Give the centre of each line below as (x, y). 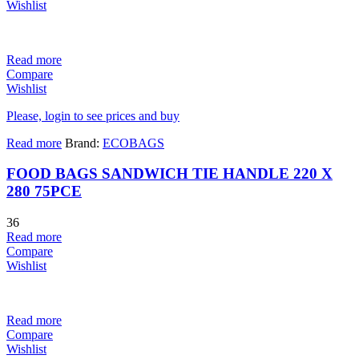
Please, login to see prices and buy (93, 115)
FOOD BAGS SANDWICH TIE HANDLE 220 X (169, 174)
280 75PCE (44, 192)
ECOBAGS (133, 143)
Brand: (84, 143)
